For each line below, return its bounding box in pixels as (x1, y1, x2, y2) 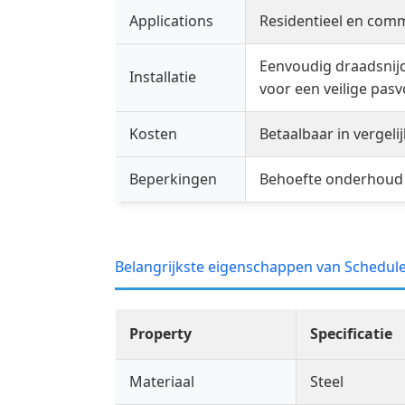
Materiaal (129, 372, 194, 392)
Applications (129, 11, 213, 32)
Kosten (129, 124, 177, 145)
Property (129, 324, 192, 344)
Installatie (129, 67, 196, 88)
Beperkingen (129, 169, 217, 190)
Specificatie (310, 324, 392, 344)
